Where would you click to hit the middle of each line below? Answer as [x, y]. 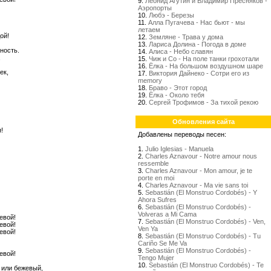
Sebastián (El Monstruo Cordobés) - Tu [203, 236]
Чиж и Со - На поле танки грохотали [204, 59]
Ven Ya [148, 229]
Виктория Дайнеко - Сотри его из [199, 73]
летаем [149, 30]
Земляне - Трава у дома [186, 37]
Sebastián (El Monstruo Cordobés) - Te [206, 265]
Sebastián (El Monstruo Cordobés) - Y [201, 192]
